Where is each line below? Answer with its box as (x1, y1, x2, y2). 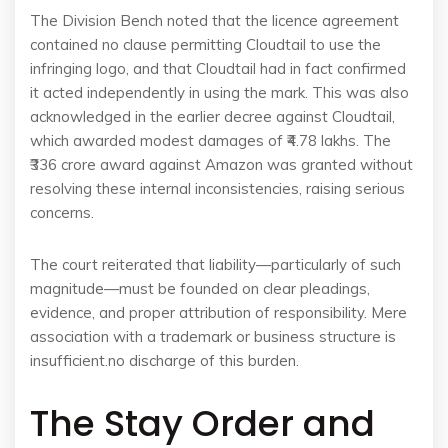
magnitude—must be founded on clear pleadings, (30, 279, 370, 298)
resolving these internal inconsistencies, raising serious (30, 179, 405, 198)
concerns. (30, 203, 94, 222)
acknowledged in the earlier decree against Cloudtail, (30, 107, 395, 126)
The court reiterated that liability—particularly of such (30, 255, 401, 274)
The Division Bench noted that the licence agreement (30, 11, 399, 30)
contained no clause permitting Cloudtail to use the (30, 35, 381, 54)
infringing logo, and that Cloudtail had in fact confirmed (30, 59, 406, 78)
